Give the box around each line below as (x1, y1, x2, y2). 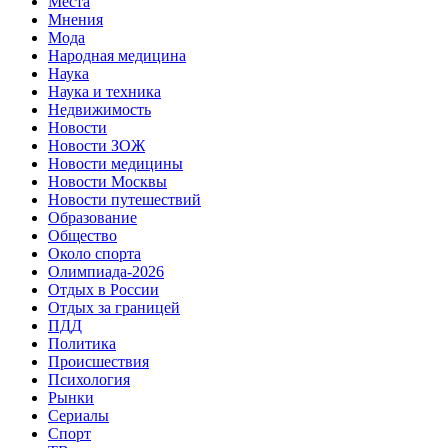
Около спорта (48, 244, 141, 262)
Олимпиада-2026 (48, 262, 164, 280)
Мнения (48, 10, 103, 28)
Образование (48, 208, 137, 226)
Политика (48, 334, 116, 352)
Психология (48, 370, 130, 388)
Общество (48, 226, 117, 244)
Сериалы (48, 406, 109, 424)
